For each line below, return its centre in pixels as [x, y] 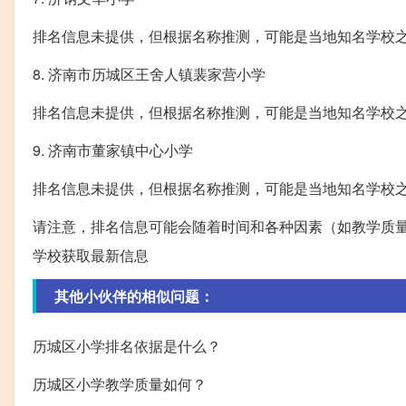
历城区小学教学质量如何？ [120, 383]
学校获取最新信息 [91, 255]
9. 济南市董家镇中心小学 [113, 150]
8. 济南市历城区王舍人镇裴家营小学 [149, 73]
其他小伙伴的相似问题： [134, 295]
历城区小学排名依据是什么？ [127, 345]
